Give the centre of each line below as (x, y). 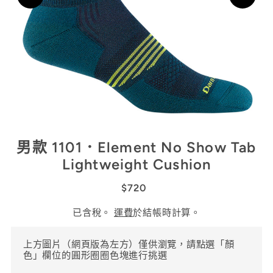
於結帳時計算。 (167, 212)
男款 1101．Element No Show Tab (136, 147)
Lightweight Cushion (136, 164)
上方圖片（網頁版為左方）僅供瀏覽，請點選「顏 (129, 244)
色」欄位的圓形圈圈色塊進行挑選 (95, 255)
